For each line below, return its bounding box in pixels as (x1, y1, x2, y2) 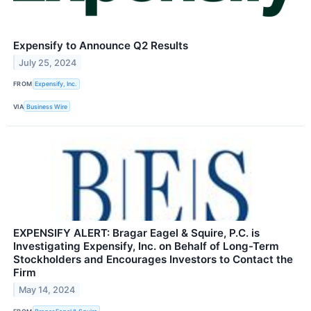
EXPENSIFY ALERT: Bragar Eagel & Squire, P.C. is (13, 226, 260, 240)
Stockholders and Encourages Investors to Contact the (13, 253, 293, 267)
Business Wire (26, 102, 68, 110)
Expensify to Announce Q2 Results (13, 38, 188, 52)
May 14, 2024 (19, 284, 76, 295)
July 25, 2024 (19, 57, 77, 68)
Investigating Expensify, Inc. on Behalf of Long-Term (13, 239, 279, 253)
